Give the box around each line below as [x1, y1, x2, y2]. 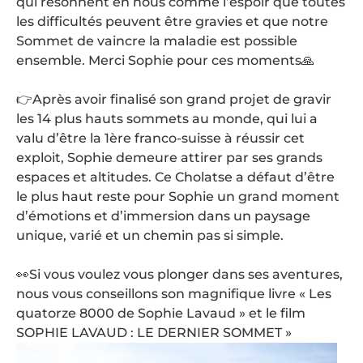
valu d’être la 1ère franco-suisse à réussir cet [16, 130, 305, 147]
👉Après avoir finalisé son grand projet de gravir [16, 92, 331, 108]
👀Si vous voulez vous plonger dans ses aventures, [16, 267, 343, 283]
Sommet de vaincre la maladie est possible [16, 33, 297, 49]
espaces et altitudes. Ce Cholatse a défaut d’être [16, 169, 335, 186]
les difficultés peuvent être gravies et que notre [16, 14, 328, 30]
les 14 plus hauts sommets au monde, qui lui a [16, 111, 318, 127]
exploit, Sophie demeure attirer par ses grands [16, 150, 322, 166]
